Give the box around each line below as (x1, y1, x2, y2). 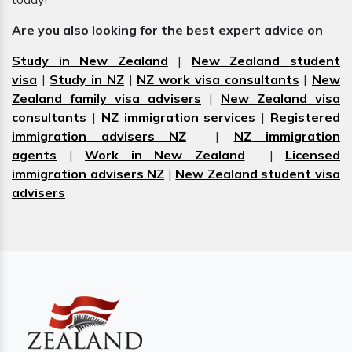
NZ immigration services (101, 109, 256, 126)
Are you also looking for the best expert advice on (12, 22, 326, 38)
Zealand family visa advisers (12, 90, 201, 107)
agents (12, 147, 57, 163)
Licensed (285, 147, 340, 163)
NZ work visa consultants (137, 71, 299, 88)
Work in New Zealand (85, 147, 245, 163)
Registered (270, 109, 341, 126)
